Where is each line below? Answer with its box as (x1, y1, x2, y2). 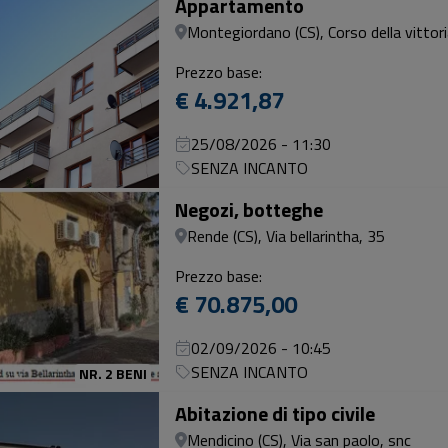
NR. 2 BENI (79, 363, 147, 384)
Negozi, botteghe (175, 194, 323, 225)
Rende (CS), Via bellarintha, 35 (187, 224, 385, 248)
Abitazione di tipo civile (175, 398, 375, 429)
